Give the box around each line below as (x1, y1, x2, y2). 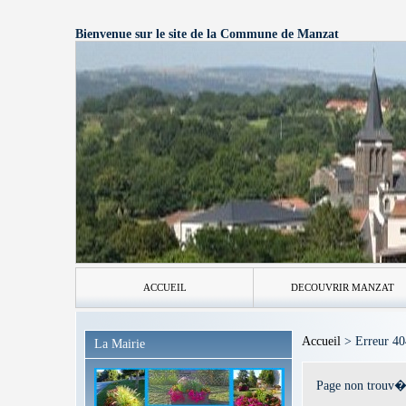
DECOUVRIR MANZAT (290, 282, 394, 293)
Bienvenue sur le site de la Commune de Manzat (75, 27, 339, 41)
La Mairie (94, 337, 145, 351)
